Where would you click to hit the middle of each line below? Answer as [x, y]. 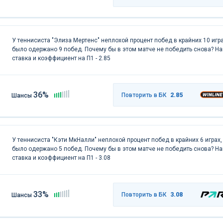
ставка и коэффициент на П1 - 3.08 [61, 158]
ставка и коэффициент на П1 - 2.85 [61, 58]
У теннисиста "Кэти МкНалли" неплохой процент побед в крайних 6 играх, [117, 140]
